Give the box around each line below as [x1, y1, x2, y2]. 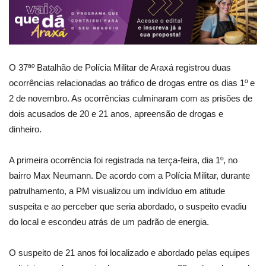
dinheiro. [9, 123, 42, 134]
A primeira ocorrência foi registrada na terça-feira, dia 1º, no [9, 154, 237, 165]
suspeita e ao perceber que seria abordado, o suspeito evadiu [9, 201, 246, 211]
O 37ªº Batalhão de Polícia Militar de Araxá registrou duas [9, 62, 231, 72]
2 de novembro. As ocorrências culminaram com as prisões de [9, 93, 252, 103]
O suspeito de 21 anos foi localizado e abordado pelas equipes [9, 247, 250, 258]
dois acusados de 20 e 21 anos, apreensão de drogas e [9, 108, 223, 119]
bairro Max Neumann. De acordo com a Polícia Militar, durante [9, 170, 250, 180]
